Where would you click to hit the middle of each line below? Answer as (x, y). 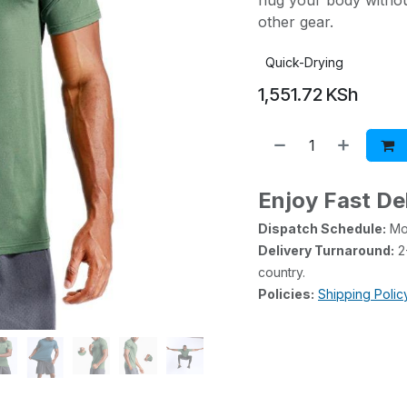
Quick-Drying (304, 62)
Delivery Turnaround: (326, 250)
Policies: (286, 294)
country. (282, 272)
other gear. (296, 22)
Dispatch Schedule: (322, 228)
